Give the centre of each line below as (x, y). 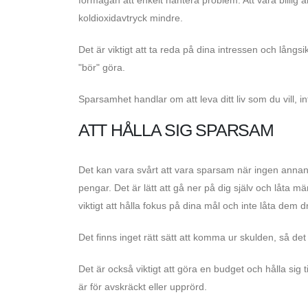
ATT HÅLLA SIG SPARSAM (176, 130)
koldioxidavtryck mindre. (131, 18)
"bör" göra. (102, 67)
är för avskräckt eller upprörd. (143, 286)
